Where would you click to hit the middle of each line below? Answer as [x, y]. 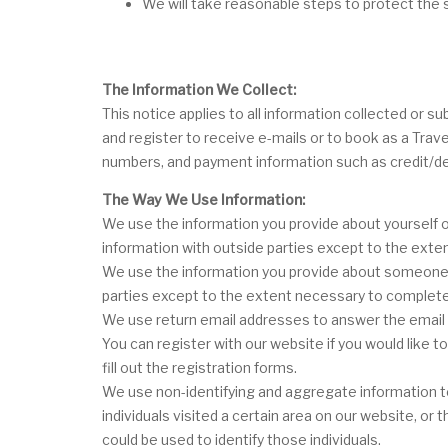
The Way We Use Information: [203, 199]
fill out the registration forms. [199, 367]
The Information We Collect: [199, 89]
